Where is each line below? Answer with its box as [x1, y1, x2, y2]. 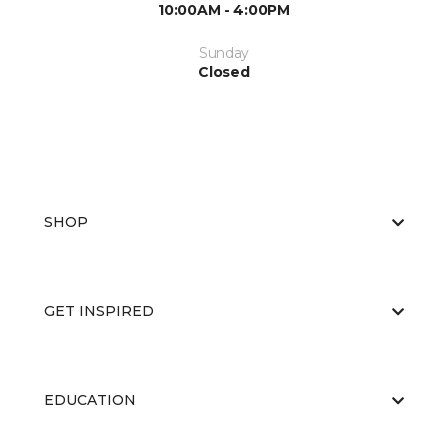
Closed [198, 63, 250, 81]
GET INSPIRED [44, 302, 154, 320]
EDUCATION [44, 391, 136, 409]
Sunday [198, 44, 250, 62]
